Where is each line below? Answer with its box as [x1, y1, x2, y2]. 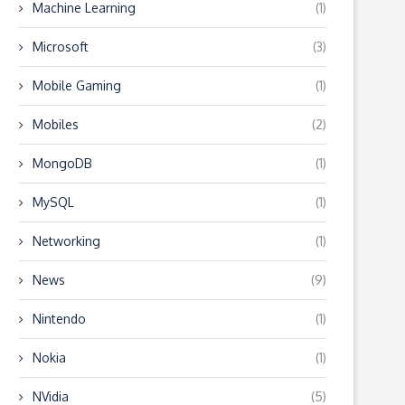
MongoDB [33, 155, 92, 171]
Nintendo [33, 311, 86, 326]
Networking [33, 233, 100, 249]
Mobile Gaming [33, 78, 121, 93]
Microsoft [33, 39, 89, 54]
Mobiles [33, 117, 79, 132]
